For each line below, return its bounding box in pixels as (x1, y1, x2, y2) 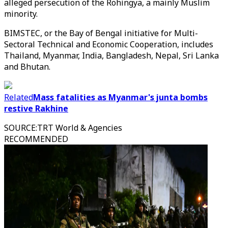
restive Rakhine (4, 103, 68, 114)
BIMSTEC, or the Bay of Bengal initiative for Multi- (4, 27, 198, 39)
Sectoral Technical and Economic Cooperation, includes (4, 39, 213, 50)
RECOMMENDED (4, 133, 68, 145)
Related (4, 92, 33, 103)
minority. (4, 8, 38, 19)
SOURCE (4, 122, 36, 133)
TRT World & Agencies (37, 122, 122, 133)
